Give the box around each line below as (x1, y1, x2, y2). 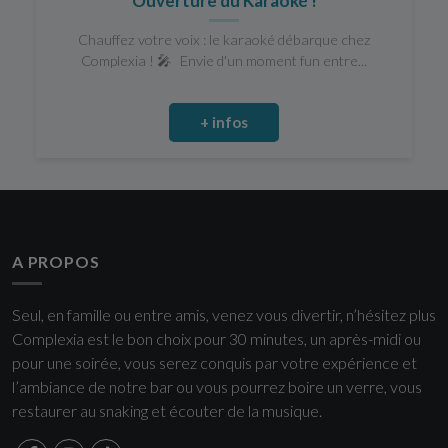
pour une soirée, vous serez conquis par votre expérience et (12, 353, 417, 373)
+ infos (200, 113, 248, 132)
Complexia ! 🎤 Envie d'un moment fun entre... (81, 52, 367, 69)
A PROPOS (12, 252, 100, 272)
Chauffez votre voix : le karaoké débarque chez (77, 31, 371, 48)
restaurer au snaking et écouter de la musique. (12, 401, 322, 421)
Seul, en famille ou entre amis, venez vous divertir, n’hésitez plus (12, 305, 436, 325)
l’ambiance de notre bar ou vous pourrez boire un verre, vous (12, 377, 422, 397)
